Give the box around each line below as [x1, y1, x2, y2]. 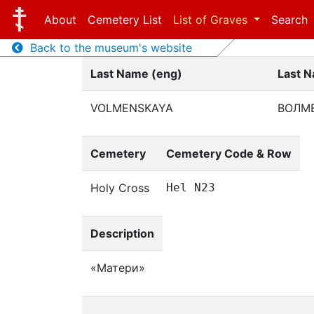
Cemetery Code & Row [166, 146, 292, 161]
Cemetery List [87, 13, 162, 27]
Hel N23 [166, 181, 215, 194]
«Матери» [90, 261, 145, 275]
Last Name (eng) [90, 67, 182, 81]
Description [90, 226, 154, 240]
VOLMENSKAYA [90, 101, 173, 115]
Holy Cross [90, 181, 149, 195]
